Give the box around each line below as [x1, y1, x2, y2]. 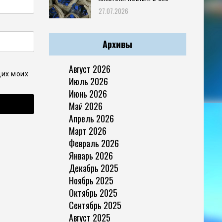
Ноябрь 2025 [68, 173, 113, 187]
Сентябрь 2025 [68, 198, 121, 212]
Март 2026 [68, 124, 107, 137]
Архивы [103, 37, 133, 51]
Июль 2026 [68, 74, 108, 88]
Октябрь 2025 [68, 186, 117, 199]
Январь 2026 [68, 149, 113, 162]
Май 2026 [68, 99, 103, 112]
